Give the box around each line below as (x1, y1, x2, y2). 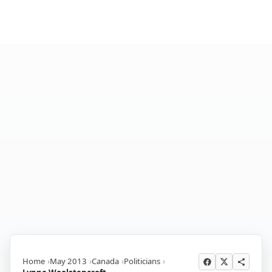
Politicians (124, 255, 160, 267)
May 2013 (50, 255, 87, 267)
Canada (92, 255, 119, 267)
